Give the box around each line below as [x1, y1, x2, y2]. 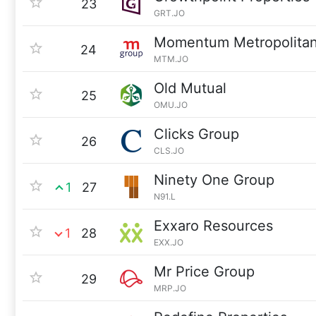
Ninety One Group [154, 171, 274, 188]
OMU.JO [154, 99, 188, 110]
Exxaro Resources [154, 217, 273, 234]
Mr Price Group [154, 263, 255, 280]
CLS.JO [154, 145, 184, 156]
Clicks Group [154, 126, 239, 142]
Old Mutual [154, 80, 226, 97]
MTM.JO [154, 54, 188, 64]
